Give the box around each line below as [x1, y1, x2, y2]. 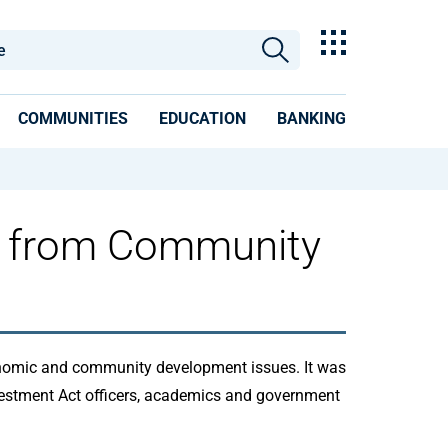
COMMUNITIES [18, 109, 128, 128]
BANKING [277, 109, 346, 128]
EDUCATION [159, 109, 246, 128]
